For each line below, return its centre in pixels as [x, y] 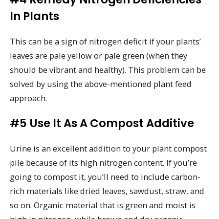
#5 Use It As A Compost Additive [102, 123]
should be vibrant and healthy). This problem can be [108, 69]
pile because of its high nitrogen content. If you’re [103, 162]
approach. [28, 98]
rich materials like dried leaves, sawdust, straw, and [107, 191]
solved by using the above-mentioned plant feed [101, 84]
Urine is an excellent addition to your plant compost [108, 148]
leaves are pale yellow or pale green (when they [99, 55]
